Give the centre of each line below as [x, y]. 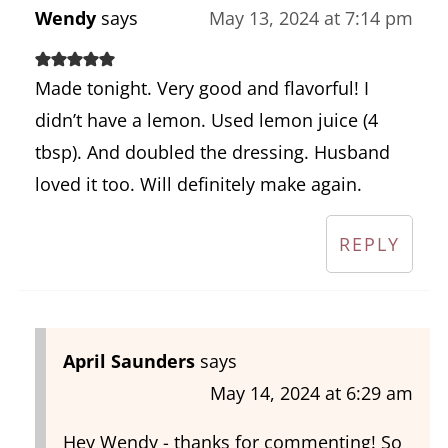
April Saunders [128, 360]
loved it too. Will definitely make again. [198, 183]
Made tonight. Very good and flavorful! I [201, 87]
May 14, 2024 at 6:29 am [312, 392]
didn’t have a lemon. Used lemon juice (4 [206, 119]
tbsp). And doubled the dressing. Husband [212, 151]
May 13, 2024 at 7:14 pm [311, 17]
